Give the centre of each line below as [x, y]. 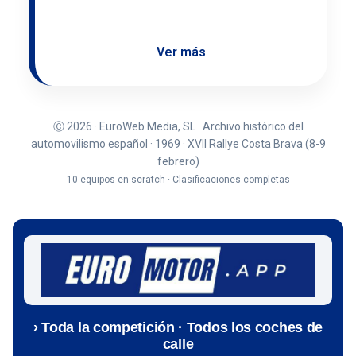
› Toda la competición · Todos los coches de [178, 328]
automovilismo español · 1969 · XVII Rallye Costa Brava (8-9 [178, 143]
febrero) [178, 161]
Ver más [181, 52]
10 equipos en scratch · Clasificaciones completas [178, 179]
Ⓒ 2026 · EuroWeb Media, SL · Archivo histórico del [178, 126]
